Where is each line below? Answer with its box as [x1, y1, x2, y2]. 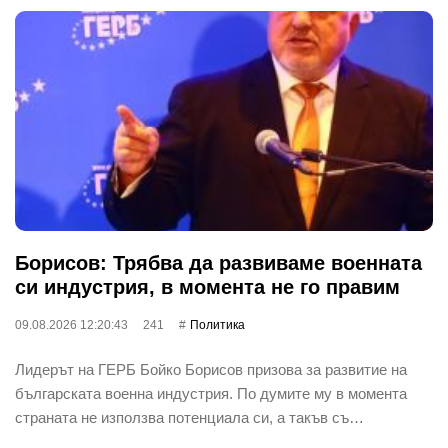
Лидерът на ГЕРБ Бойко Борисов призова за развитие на [15, 360, 407, 378]
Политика [190, 317, 245, 332]
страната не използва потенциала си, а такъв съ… [15, 408, 364, 426]
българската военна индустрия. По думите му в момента [15, 384, 407, 402]
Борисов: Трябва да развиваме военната [15, 251, 422, 274]
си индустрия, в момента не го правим [15, 275, 400, 298]
